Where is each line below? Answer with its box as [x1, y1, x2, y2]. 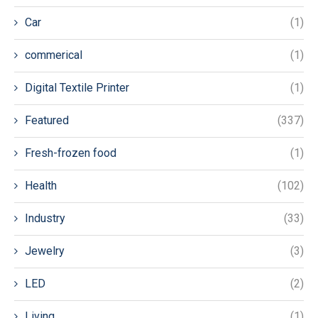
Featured [25, 114, 69, 127]
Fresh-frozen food [25, 146, 116, 160]
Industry [25, 212, 65, 225]
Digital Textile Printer [25, 81, 129, 94]
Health [25, 179, 57, 192]
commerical [25, 48, 82, 62]
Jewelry [25, 244, 65, 258]
